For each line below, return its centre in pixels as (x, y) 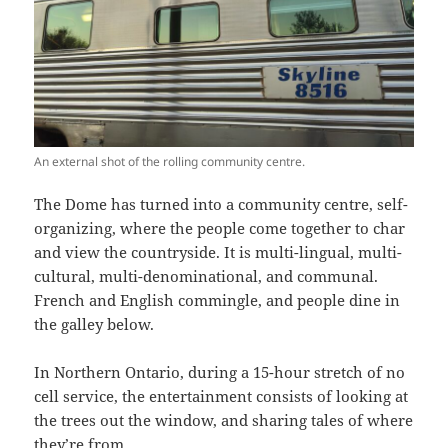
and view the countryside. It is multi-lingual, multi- (218, 251)
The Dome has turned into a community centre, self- (221, 203)
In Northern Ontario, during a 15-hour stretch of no (220, 371)
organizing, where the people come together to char (220, 227)
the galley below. (94, 323)
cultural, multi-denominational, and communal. (206, 275)
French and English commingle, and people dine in (217, 299)
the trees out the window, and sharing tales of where (224, 419)
